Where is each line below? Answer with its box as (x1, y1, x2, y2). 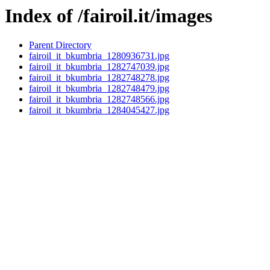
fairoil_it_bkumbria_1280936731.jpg (29, 51, 169, 61)
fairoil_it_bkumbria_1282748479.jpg (29, 83, 169, 94)
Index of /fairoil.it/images (5, 5, 212, 27)
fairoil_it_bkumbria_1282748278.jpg (29, 72, 169, 83)
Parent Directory (29, 40, 92, 51)
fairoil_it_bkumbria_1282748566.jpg (29, 94, 169, 105)
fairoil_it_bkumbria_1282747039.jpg (29, 61, 169, 72)
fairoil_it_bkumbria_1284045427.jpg (29, 105, 169, 116)
